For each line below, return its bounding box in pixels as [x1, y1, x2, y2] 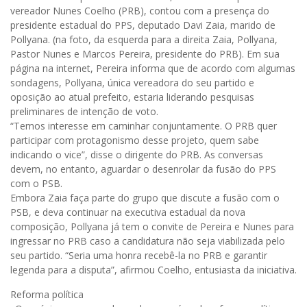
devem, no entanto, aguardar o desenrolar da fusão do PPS [10, 162, 276, 175]
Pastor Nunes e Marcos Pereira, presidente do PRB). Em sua [10, 47, 280, 60]
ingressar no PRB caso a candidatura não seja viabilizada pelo [10, 234, 285, 247]
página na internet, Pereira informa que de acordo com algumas [10, 61, 295, 75]
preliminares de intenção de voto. [10, 104, 158, 118]
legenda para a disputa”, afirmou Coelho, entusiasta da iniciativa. [10, 262, 297, 276]
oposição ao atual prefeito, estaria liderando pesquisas [10, 90, 254, 103]
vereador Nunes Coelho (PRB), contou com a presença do [10, 3, 269, 17]
